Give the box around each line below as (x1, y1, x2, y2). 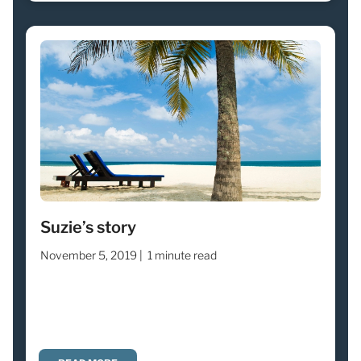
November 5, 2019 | (40, 247, 143, 262)
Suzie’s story (40, 217, 136, 237)
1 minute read (147, 247, 217, 262)
